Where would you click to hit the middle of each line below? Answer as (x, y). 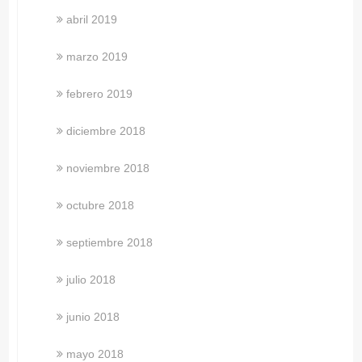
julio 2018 (91, 279)
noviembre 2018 (108, 168)
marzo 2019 (97, 56)
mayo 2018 (95, 354)
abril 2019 (92, 19)
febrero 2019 (100, 93)
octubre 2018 (101, 205)
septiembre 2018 (110, 242)
